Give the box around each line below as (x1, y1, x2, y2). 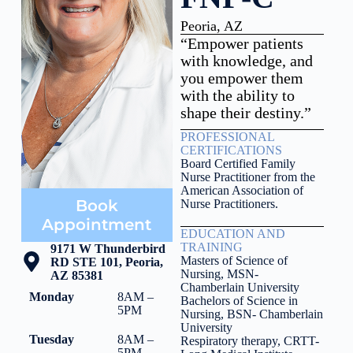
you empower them (180, 69, 303, 87)
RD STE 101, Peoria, (50, 255, 164, 269)
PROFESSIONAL (180, 129, 274, 143)
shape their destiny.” (180, 103, 311, 121)
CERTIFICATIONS (180, 143, 282, 157)
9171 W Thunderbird (50, 241, 166, 255)
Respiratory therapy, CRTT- (180, 333, 319, 347)
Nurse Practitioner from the (180, 169, 315, 184)
